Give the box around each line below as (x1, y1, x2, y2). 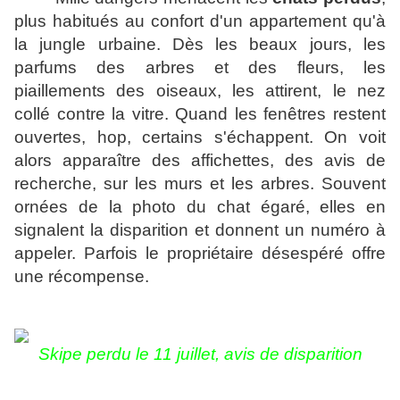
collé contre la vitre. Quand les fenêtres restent (14, 104, 386, 124)
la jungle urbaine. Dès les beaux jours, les (14, 35, 386, 54)
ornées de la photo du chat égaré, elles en (14, 197, 386, 217)
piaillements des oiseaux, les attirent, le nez (14, 81, 386, 101)
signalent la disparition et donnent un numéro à (14, 221, 386, 240)
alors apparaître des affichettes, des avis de (14, 151, 386, 171)
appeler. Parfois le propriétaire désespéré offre (14, 244, 386, 263)
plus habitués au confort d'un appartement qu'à (14, 12, 386, 31)
